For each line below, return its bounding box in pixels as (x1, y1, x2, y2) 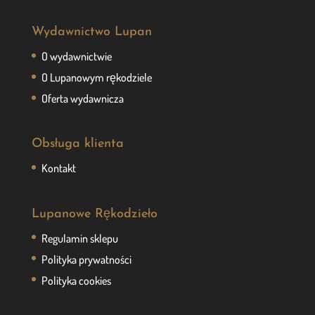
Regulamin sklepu (41, 231, 118, 245)
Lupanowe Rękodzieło (31, 207, 157, 221)
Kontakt (41, 161, 76, 176)
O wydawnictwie (41, 49, 112, 64)
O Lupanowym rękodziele (41, 70, 152, 85)
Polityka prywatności (41, 252, 131, 266)
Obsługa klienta (31, 137, 124, 151)
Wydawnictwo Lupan (31, 25, 152, 39)
